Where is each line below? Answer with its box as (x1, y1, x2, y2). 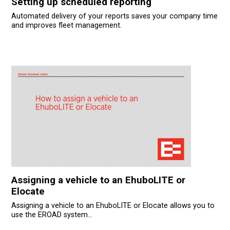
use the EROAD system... (11, 210, 92, 219)
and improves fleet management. (11, 21, 124, 30)
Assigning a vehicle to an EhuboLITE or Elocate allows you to (11, 201, 215, 210)
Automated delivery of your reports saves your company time (11, 11, 218, 21)
